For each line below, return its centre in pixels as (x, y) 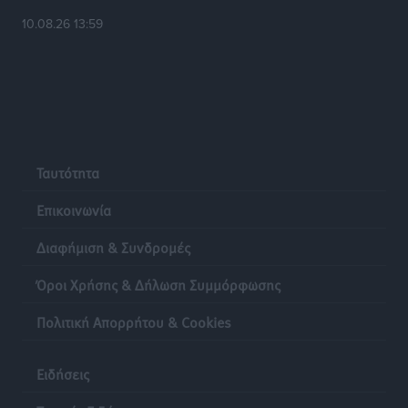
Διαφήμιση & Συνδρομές (113, 247)
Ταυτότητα (68, 173)
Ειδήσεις (63, 374)
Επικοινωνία (74, 210)
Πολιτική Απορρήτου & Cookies (134, 322)
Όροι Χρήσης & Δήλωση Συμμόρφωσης (158, 285)
